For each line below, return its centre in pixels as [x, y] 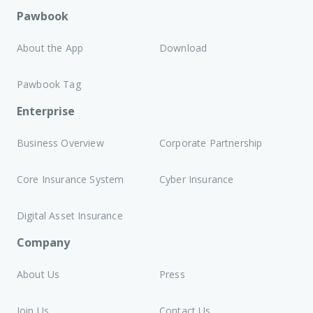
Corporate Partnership [211, 143]
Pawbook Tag [49, 84]
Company [43, 242]
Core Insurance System [71, 179]
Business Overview [60, 143]
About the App [50, 48]
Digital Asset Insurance [70, 215]
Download [183, 48]
